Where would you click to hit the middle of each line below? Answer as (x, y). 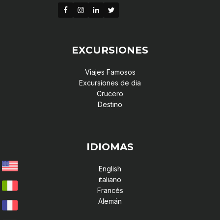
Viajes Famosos (110, 72)
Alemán (110, 201)
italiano (110, 179)
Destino (110, 104)
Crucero (110, 93)
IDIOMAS (110, 147)
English (110, 168)
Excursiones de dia (110, 82)
